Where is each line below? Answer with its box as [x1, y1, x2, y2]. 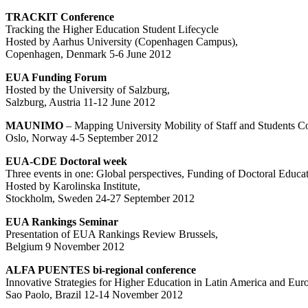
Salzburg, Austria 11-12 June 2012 [5, 96, 155, 108]
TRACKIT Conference [5, 10, 114, 23]
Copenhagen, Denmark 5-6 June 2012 [5, 47, 171, 60]
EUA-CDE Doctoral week [5, 155, 127, 167]
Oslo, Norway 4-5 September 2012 [5, 131, 158, 144]
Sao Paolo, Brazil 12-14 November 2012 [5, 288, 183, 300]
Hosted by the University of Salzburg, [5, 83, 170, 96]
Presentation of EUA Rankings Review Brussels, [5, 228, 218, 240]
